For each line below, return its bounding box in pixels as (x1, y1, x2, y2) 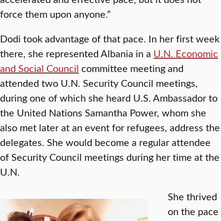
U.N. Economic (153, 46, 218, 60)
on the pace (168, 204, 219, 218)
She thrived (168, 189, 217, 203)
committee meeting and (79, 61, 184, 74)
